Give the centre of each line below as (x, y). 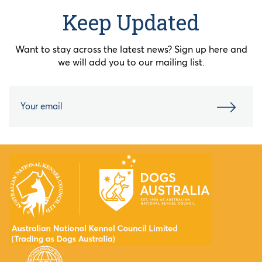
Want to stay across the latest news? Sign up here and (131, 49)
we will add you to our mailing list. (131, 62)
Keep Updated (131, 22)
